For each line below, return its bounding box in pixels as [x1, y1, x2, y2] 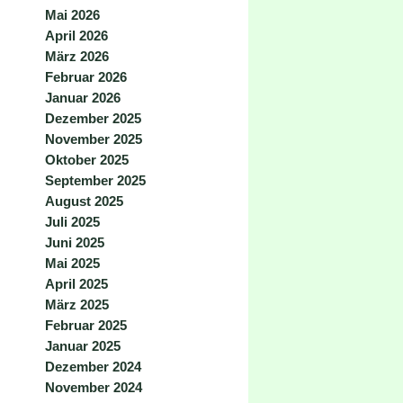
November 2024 [45, 380, 142, 395]
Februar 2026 [45, 69, 127, 85]
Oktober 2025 [45, 152, 129, 167]
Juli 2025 [45, 214, 100, 229]
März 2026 [45, 49, 109, 64]
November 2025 [45, 131, 142, 147]
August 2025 [45, 193, 123, 209]
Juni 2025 [45, 235, 104, 250]
